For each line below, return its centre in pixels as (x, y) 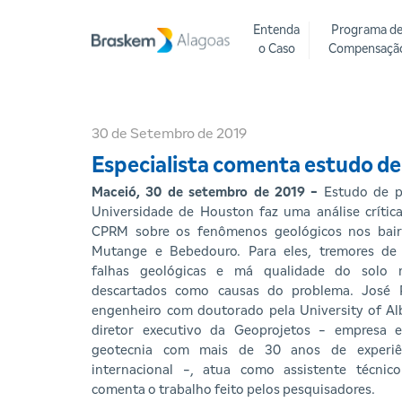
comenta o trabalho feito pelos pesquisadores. (233, 390)
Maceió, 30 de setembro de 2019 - (208, 192)
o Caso (276, 49)
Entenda (276, 31)
